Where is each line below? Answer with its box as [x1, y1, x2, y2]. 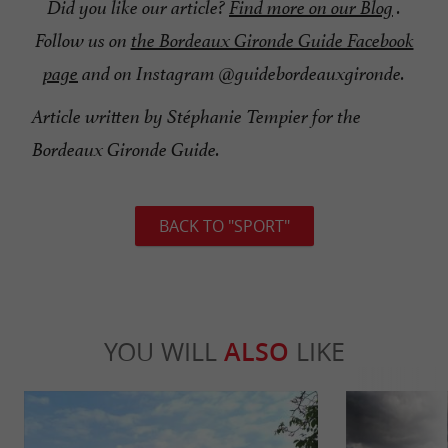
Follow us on [34, 29, 131, 54]
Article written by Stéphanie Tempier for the [32, 105, 361, 130]
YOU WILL [103, 335, 224, 369]
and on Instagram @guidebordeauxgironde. [78, 62, 405, 87]
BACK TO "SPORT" [158, 215, 290, 238]
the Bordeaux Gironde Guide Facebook [130, 29, 414, 54]
